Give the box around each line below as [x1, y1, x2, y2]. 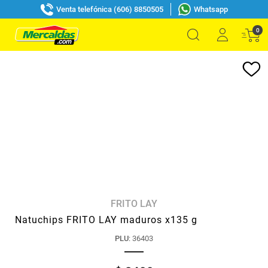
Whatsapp [193, 4, 228, 14]
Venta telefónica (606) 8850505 [56, 4, 163, 14]
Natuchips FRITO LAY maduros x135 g [15, 214, 197, 226]
